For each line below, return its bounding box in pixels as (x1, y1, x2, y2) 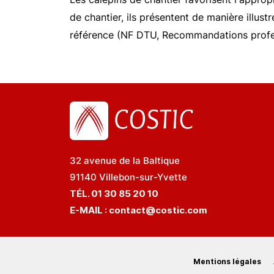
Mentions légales (193, 257, 261, 266)
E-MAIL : (70, 204, 109, 216)
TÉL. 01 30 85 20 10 (70, 188, 160, 199)
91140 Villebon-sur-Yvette (70, 171, 187, 183)
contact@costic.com (109, 204, 207, 216)
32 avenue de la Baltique (70, 155, 180, 166)
